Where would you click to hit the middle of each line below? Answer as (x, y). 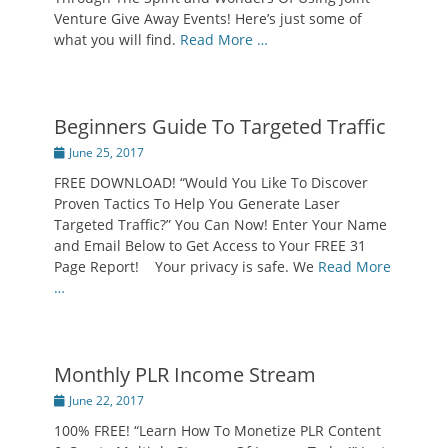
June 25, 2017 (106, 152)
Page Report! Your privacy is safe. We (186, 266)
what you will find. (117, 39)
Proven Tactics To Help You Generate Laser (197, 203)
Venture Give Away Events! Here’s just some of (208, 18)
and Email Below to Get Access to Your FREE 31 (210, 245)
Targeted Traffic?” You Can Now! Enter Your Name (220, 224)
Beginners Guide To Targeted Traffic (220, 126)
